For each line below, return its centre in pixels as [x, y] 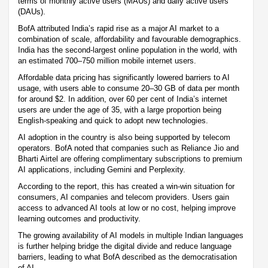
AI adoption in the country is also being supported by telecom [124, 137]
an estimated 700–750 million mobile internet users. [107, 60]
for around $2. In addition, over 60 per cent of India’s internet [123, 99]
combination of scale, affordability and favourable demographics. [130, 39]
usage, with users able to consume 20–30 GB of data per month [129, 88]
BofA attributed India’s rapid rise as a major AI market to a [118, 28]
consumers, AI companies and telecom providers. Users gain [124, 197]
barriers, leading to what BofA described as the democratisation [127, 257]
